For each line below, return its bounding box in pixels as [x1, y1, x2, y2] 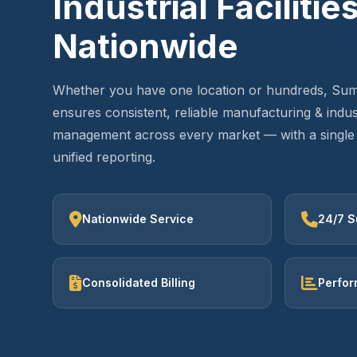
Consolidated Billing [82, 276, 195, 289]
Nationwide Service [82, 212, 194, 226]
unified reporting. [53, 149, 155, 165]
